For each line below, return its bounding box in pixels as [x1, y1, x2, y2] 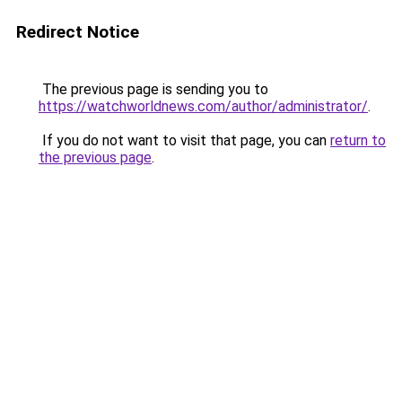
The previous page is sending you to [39, 81, 268, 98]
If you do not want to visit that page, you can [39, 132, 330, 149]
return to [330, 132, 386, 149]
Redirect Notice [16, 22, 139, 42]
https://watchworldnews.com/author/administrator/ [39, 98, 368, 115]
